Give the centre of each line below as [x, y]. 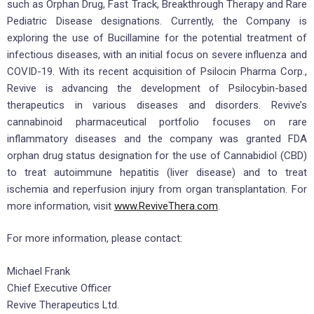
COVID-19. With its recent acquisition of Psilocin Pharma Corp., [157, 71]
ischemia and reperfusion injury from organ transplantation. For [157, 189]
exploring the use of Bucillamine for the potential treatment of [157, 37]
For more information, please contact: [95, 239]
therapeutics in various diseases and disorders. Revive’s [157, 105]
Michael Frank [39, 271]
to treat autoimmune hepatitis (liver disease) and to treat [157, 172]
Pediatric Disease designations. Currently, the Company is [157, 21]
